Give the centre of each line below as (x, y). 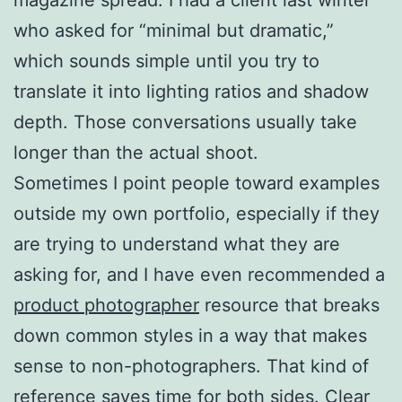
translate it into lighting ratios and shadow (191, 91)
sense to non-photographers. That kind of (191, 366)
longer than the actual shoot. (136, 152)
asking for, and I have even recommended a (199, 274)
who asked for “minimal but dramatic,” (174, 30)
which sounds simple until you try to (166, 61)
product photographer (106, 305)
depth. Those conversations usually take (185, 122)
